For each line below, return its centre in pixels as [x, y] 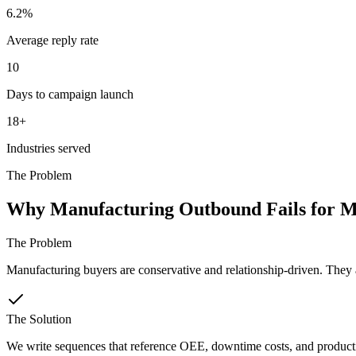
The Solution [39, 319]
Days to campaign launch [70, 94]
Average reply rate [52, 40]
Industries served [48, 148]
